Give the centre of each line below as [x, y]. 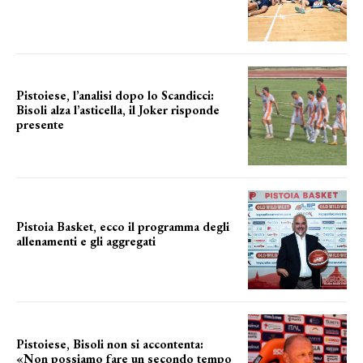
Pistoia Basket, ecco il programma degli [123, 227]
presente [40, 124]
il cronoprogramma [56, 255]
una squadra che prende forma [81, 137]
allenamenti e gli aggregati [86, 241]
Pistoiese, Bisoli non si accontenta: [110, 344]
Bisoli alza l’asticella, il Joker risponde [118, 109]
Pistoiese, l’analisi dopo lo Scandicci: [115, 95]
